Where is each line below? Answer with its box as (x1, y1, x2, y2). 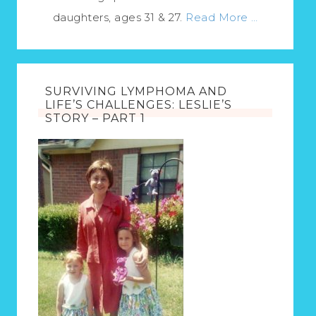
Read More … (186, 11, 258, 25)
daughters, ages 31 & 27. (52, 11, 186, 25)
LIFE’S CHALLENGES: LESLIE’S (45, 98, 232, 112)
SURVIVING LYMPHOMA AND (45, 85, 227, 99)
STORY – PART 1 (45, 111, 145, 126)
